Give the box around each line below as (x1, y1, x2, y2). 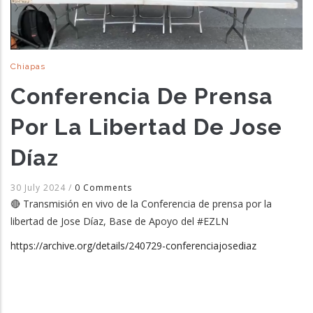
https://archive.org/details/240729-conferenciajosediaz (10, 238, 256, 252)
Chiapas (10, 61, 45, 71)
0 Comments (75, 181, 132, 194)
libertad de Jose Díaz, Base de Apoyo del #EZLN (10, 214, 228, 228)
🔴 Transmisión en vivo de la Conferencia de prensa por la (10, 196, 272, 210)
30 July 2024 (10, 181, 68, 194)
